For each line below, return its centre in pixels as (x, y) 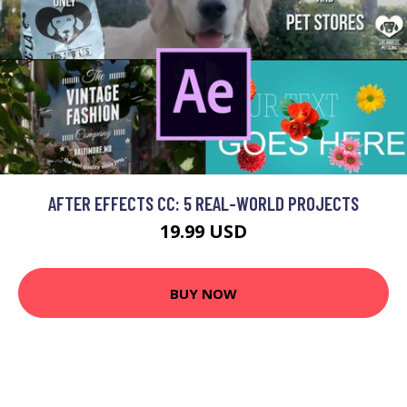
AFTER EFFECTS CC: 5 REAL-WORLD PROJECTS (203, 203)
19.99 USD (203, 231)
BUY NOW (203, 293)
